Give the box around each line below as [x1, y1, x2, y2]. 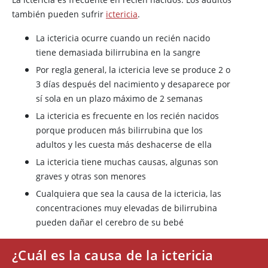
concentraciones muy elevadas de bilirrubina [36, 202, 217, 214]
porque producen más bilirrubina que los [36, 124, 203, 136]
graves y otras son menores [36, 170, 146, 182]
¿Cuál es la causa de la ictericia [12, 246, 214, 264]
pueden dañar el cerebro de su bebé [36, 217, 184, 228]
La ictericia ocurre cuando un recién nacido [36, 32, 210, 44]
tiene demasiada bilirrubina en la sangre [36, 47, 200, 58]
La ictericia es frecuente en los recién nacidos [36, 110, 219, 121]
